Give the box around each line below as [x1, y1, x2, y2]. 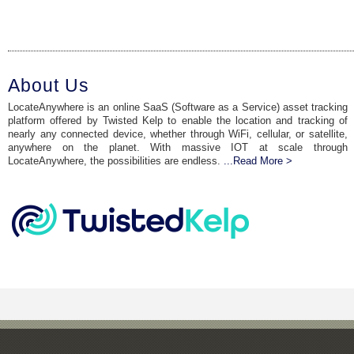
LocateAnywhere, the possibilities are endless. [8, 155, 224, 167]
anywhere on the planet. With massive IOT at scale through [8, 141, 348, 153]
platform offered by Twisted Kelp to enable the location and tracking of [8, 115, 348, 126]
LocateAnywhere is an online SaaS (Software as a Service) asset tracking [8, 101, 348, 113]
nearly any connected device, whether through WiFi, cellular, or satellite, [8, 128, 348, 140]
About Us [8, 75, 89, 96]
